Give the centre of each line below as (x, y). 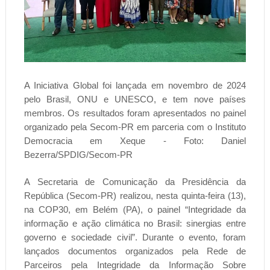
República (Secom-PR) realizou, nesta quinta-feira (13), (135, 195)
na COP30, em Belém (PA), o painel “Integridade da (135, 209)
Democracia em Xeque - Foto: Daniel (135, 140)
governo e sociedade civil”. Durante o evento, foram (135, 237)
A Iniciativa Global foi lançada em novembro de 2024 (135, 85)
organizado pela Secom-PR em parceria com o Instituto (135, 127)
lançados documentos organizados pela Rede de (135, 251)
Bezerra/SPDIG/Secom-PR (78, 154)
